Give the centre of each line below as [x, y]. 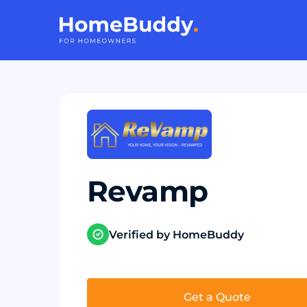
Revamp [147, 191]
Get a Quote [217, 297]
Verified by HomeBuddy [176, 234]
